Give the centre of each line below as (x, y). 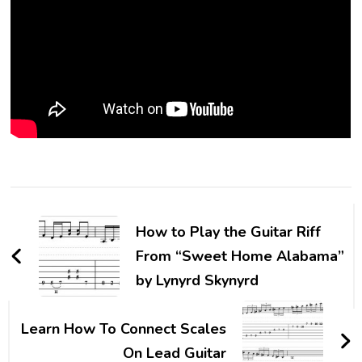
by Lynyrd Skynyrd (198, 280)
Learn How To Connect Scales (123, 329)
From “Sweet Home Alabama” (240, 256)
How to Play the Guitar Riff (229, 232)
